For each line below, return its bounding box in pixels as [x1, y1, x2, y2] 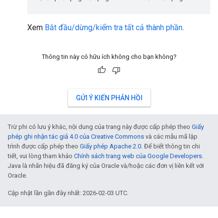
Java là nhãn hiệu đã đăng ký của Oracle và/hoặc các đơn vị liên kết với [8, 162, 204, 169]
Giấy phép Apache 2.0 [80, 143, 141, 150]
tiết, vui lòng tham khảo [8, 152, 74, 160]
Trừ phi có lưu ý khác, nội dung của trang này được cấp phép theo [8, 123, 192, 130]
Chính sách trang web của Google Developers [74, 152, 202, 160]
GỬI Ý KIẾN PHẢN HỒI [75, 94, 143, 102]
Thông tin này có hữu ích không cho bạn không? [41, 53, 177, 60]
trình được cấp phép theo [8, 143, 80, 150]
